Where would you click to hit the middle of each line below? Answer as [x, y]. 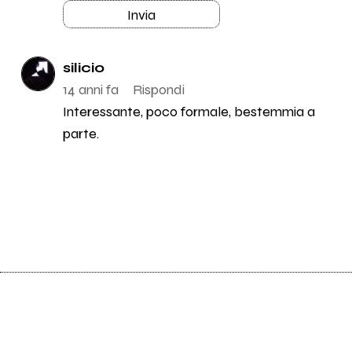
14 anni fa [90, 90]
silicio [83, 68]
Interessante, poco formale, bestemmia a [189, 112]
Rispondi [158, 90]
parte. [81, 134]
